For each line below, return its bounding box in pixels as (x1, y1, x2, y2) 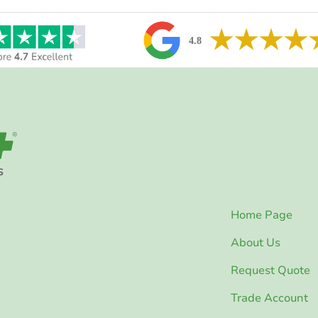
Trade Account (230, 290, 308, 306)
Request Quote (230, 262, 310, 278)
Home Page (230, 207, 292, 223)
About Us (230, 234, 280, 251)
